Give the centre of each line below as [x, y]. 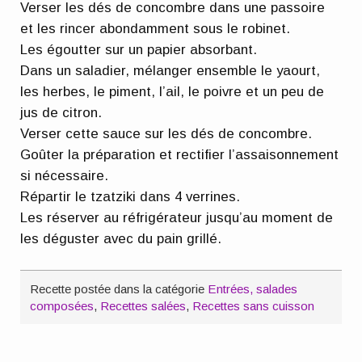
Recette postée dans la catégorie [119, 289]
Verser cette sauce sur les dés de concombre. [166, 133]
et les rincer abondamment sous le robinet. [156, 28]
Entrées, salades [253, 289]
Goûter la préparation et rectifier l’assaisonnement [180, 154]
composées [62, 306]
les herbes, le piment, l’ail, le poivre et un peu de [173, 91]
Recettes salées [143, 306]
